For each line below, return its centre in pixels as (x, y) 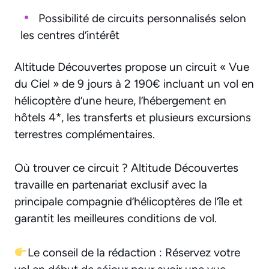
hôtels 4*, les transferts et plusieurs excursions (133, 117)
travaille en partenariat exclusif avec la (111, 185)
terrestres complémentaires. (85, 134)
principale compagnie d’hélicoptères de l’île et (128, 202)
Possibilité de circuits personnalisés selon (142, 18)
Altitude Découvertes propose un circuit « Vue (132, 67)
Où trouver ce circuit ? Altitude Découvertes (126, 168)
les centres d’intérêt (70, 35)
